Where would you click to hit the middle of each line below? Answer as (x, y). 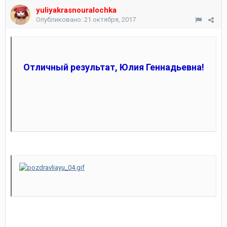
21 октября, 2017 (110, 20)
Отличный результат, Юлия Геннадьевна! (114, 67)
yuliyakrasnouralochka (76, 10)
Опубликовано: (60, 20)
